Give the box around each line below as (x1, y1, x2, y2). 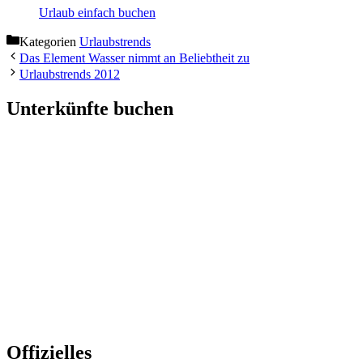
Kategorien (19, 35, 79, 49)
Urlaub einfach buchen (39, 6, 156, 20)
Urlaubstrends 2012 (19, 67, 120, 82)
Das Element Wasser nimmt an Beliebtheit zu (19, 51, 250, 66)
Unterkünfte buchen (6, 98, 173, 120)
